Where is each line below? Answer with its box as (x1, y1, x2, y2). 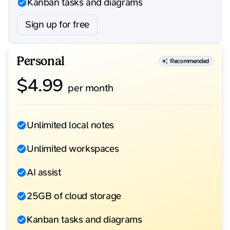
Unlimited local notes (27, 120, 114, 131)
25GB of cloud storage (27, 190, 121, 202)
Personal (16, 54, 65, 69)
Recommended (170, 57, 209, 65)
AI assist (27, 167, 61, 179)
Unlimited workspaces (27, 143, 119, 155)
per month (63, 82, 113, 94)
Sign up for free (25, 18, 89, 30)
